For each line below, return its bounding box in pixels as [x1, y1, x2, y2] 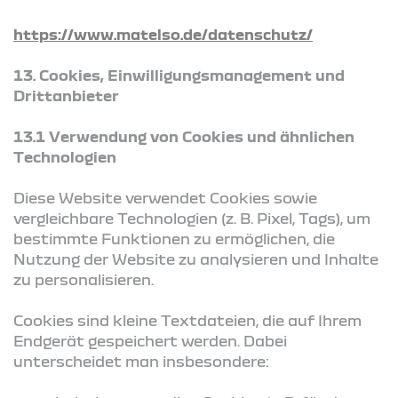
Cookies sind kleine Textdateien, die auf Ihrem [13, 311, 362, 329]
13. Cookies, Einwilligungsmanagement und [13, 66, 345, 84]
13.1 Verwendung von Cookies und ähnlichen [13, 127, 354, 145]
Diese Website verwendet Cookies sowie [13, 188, 317, 206]
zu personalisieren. [13, 270, 154, 288]
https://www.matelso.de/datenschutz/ [13, 25, 313, 43]
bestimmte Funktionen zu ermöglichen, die [13, 229, 335, 247]
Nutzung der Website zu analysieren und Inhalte [13, 250, 378, 267]
